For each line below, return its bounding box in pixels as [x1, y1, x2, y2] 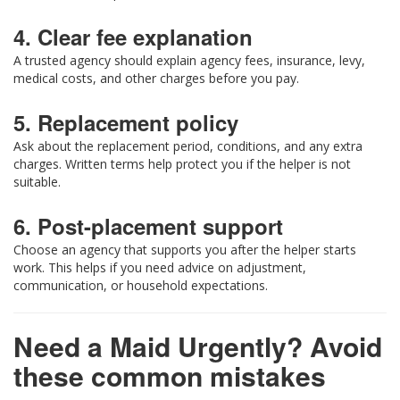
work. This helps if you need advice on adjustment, [13, 259, 306, 277]
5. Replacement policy [13, 107, 238, 138]
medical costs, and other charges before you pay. [13, 70, 299, 87]
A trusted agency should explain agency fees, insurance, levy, [13, 52, 365, 70]
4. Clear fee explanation [13, 21, 253, 53]
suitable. [13, 173, 61, 191]
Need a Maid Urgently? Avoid [13, 327, 382, 366]
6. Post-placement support [13, 211, 283, 242]
